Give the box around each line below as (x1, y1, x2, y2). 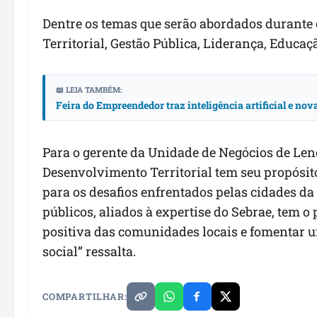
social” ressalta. (42, 242, 136, 260)
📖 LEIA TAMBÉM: (56, 83, 122, 95)
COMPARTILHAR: (42, 289, 127, 303)
